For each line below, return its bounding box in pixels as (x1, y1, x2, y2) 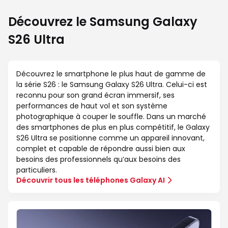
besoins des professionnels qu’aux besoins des (16, 154, 181, 165)
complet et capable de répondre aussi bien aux (16, 144, 185, 154)
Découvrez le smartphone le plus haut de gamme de (16, 69, 206, 79)
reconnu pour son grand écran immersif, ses (16, 90, 175, 101)
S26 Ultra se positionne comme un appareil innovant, (16, 133, 205, 144)
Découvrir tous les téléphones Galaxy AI (16, 175, 165, 186)
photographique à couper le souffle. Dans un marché (16, 111, 206, 122)
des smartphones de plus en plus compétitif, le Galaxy (16, 122, 210, 133)
